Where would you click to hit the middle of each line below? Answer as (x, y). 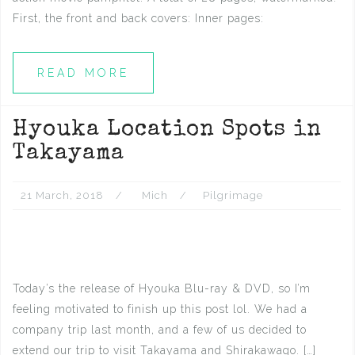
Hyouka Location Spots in (167, 130)
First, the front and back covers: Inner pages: (138, 18)
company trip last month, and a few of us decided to (160, 330)
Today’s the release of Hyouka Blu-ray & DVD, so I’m (162, 288)
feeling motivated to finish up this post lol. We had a (160, 309)
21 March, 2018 (62, 195)
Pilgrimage (233, 195)
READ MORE (83, 73)
